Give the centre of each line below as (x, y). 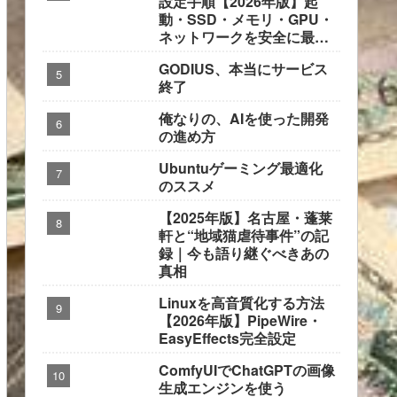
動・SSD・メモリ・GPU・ (246, 19)
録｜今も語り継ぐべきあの (244, 253)
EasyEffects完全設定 (227, 339)
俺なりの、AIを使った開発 (244, 119)
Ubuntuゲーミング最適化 (241, 168)
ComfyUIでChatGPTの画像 (247, 370)
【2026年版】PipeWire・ (240, 321)
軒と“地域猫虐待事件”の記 (244, 236)
